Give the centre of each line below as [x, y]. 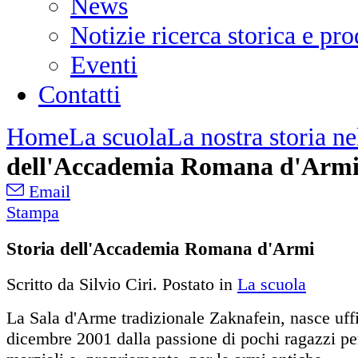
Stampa [33, 212]
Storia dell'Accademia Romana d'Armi [160, 248]
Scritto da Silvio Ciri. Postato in [122, 284]
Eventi [104, 65]
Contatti [80, 94]
